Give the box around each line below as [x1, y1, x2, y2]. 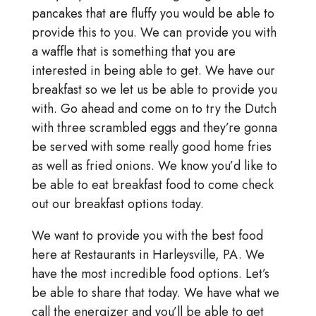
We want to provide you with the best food [31, 226, 263, 245]
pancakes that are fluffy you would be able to [31, 4, 274, 23]
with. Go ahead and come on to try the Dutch [31, 99, 276, 119]
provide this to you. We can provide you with [31, 23, 276, 42]
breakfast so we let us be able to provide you [31, 80, 277, 99]
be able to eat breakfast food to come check [31, 176, 274, 195]
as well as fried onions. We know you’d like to [31, 157, 277, 176]
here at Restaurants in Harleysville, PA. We [31, 245, 265, 265]
